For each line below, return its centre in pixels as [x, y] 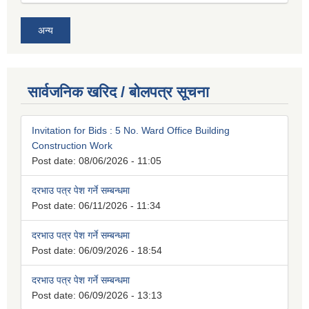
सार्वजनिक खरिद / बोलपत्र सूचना [118, 92]
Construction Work [72, 146]
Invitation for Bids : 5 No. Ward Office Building [131, 131]
